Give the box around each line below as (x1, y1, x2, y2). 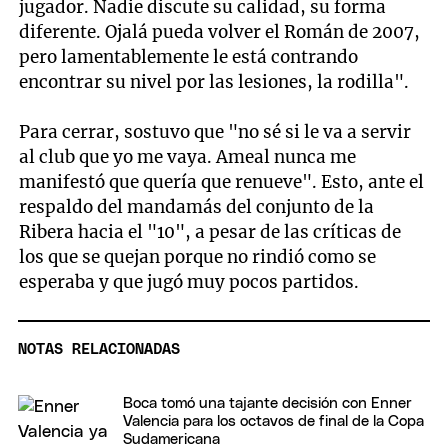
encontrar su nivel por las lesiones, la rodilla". (19, 70, 410, 93)
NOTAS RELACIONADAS (18, 342, 180, 358)
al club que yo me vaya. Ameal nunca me (19, 145, 357, 168)
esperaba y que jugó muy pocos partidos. (19, 270, 360, 293)
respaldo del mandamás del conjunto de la (19, 195, 375, 218)
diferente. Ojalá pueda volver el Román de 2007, (19, 20, 421, 43)
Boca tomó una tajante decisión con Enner (123, 396, 412, 412)
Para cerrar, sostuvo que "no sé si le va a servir (19, 120, 412, 143)
